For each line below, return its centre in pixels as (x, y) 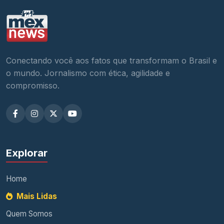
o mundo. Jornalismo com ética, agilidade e (88, 73)
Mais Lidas (36, 196)
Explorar (27, 153)
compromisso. (33, 85)
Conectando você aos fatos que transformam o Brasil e (111, 60)
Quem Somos (29, 213)
